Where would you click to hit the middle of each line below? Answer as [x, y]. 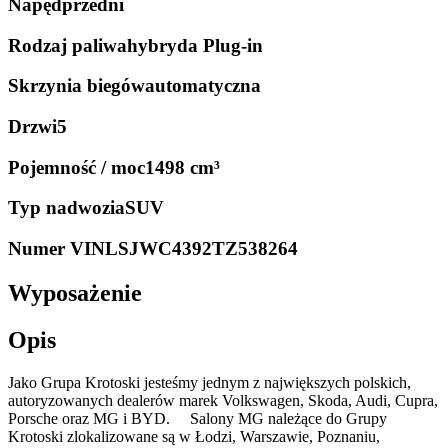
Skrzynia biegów [76, 86]
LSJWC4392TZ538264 [201, 249]
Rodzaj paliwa [67, 45]
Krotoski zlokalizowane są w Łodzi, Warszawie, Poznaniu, [194, 436]
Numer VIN [56, 249]
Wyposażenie [75, 293]
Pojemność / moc [76, 167]
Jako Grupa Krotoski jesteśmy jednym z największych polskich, [209, 382]
